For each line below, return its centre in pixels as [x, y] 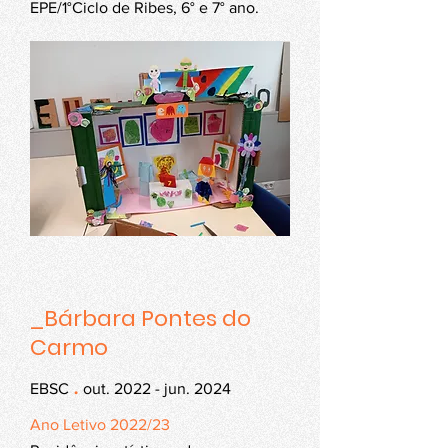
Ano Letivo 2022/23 [100, 424]
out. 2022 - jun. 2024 [155, 388]
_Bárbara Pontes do [140, 318]
